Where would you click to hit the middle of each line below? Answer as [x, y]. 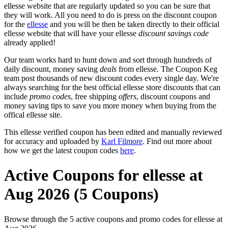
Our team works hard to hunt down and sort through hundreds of [108, 60]
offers [127, 96]
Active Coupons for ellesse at [104, 175]
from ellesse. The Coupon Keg [167, 69]
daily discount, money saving [52, 69]
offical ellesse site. [33, 115]
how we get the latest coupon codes [62, 150]
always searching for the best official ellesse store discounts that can [112, 87]
